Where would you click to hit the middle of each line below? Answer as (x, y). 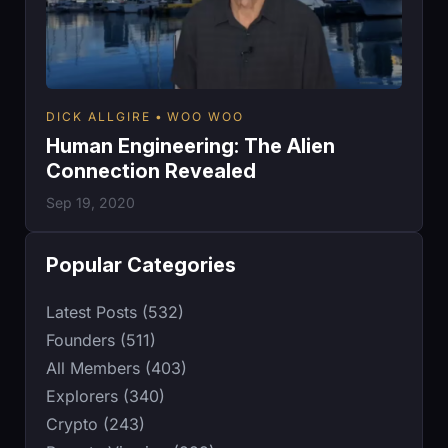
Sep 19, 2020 (90, 203)
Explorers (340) (105, 396)
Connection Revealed (151, 171)
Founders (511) (101, 340)
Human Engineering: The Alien (190, 146)
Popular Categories (141, 265)
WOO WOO (205, 117)
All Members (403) (116, 368)
